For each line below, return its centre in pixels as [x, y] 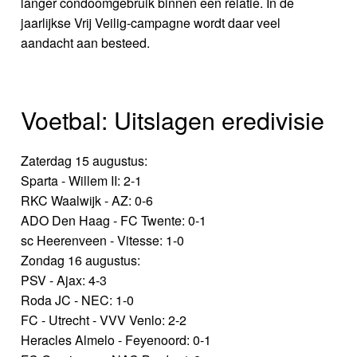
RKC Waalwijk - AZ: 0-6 [87, 200]
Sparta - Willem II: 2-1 [82, 180]
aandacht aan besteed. [86, 42]
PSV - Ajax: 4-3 [64, 280]
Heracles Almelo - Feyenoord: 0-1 [116, 339]
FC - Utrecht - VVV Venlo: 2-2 [104, 320]
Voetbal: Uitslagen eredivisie [173, 119]
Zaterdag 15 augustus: [84, 160]
